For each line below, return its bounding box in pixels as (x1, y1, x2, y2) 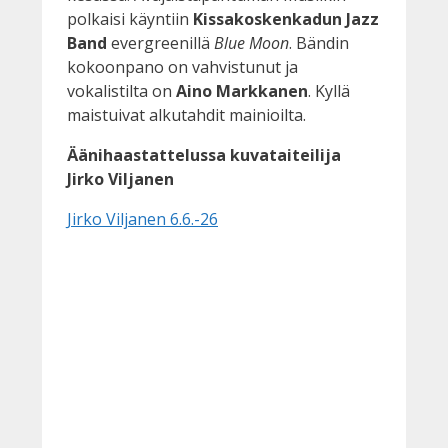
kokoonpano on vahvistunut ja (67, 55, 298, 78)
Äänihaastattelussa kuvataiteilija (67, 143, 341, 166)
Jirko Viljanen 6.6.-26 (67, 207, 218, 230)
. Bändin (289, 31, 349, 54)
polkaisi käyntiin (67, 7, 193, 30)
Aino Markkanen (176, 79, 308, 102)
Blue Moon (214, 31, 289, 54)
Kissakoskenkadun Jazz (193, 7, 379, 30)
